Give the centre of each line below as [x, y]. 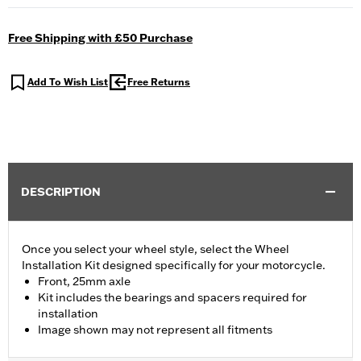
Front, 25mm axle [84, 282]
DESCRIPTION [61, 192]
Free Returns [159, 82]
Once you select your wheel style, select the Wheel [156, 249]
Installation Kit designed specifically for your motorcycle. [174, 266]
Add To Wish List [68, 82]
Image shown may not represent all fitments [155, 330]
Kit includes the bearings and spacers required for [172, 298]
